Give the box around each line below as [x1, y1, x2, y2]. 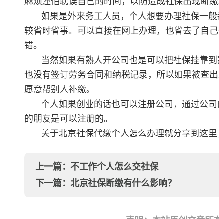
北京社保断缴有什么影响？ [70, 178, 176, 188]
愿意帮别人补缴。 [24, 85, 95, 94]
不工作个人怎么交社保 [70, 162, 158, 172]
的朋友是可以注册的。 [24, 114, 112, 124]
